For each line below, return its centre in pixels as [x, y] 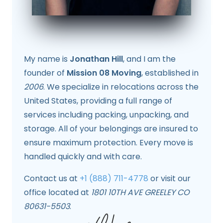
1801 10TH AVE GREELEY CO [140, 192]
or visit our [169, 178]
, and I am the [149, 59]
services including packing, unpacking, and [106, 114]
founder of [45, 73]
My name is [47, 59]
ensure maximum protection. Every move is [109, 142]
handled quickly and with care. [83, 156]
